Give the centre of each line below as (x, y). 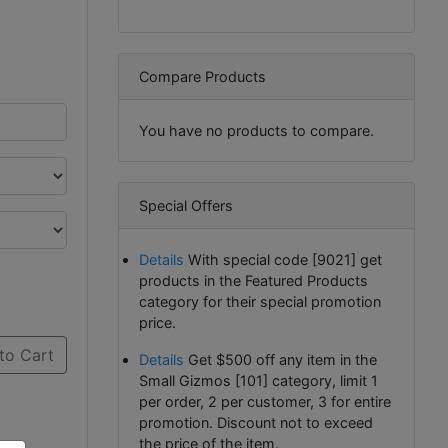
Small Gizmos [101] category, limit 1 (258, 380)
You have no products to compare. (256, 130)
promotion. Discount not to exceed (256, 422)
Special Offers (186, 205)
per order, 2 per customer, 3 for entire (265, 401)
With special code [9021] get (283, 259)
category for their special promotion (260, 301)
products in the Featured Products (253, 280)
